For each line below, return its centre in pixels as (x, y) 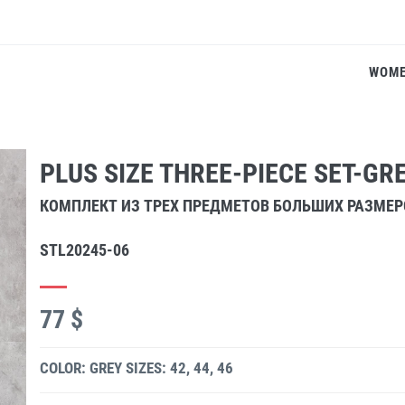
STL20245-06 (85, 250)
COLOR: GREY (81, 368)
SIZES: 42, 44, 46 (179, 368)
